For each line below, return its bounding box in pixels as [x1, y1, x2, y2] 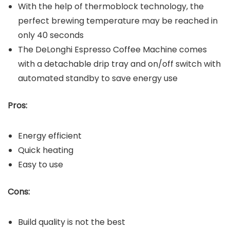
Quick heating [18, 144, 73, 156]
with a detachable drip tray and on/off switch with [18, 57, 221, 70]
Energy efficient [18, 129, 82, 142]
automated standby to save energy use [18, 72, 178, 84]
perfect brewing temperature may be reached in [18, 14, 218, 27]
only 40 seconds [18, 29, 84, 41]
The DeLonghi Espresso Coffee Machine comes [18, 43, 207, 55]
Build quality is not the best [18, 216, 125, 228]
